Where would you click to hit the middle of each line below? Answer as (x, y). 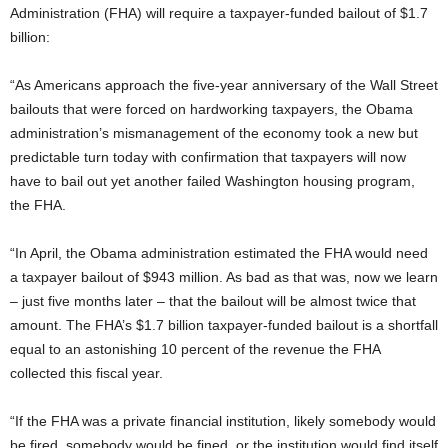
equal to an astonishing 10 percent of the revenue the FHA (195, 349)
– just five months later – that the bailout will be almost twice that (213, 301)
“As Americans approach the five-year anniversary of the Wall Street (224, 85)
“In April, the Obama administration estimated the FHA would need (219, 253)
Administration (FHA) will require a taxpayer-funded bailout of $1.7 (219, 13)
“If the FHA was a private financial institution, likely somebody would (223, 421)
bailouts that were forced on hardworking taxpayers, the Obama (211, 109)
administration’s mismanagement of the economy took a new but (214, 133)
